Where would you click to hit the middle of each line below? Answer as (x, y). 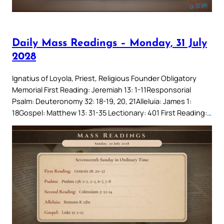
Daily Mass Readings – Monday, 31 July (109, 43)
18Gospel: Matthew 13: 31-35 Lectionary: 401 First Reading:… (112, 112)
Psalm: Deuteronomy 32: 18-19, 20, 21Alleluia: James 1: (102, 101)
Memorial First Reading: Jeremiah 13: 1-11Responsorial (101, 89)
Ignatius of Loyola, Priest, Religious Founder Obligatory (104, 78)
